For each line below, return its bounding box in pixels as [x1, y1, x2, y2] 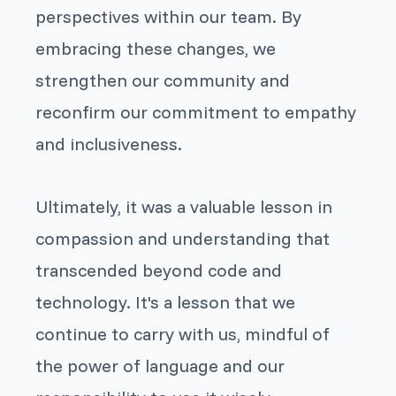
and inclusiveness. [35, 132, 183, 155]
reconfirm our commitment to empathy [35, 100, 357, 123]
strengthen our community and [35, 68, 291, 91]
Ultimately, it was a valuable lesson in [35, 194, 333, 217]
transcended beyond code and [35, 258, 283, 281]
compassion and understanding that [35, 226, 331, 249]
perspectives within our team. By [35, 4, 302, 27]
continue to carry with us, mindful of [35, 322, 331, 345]
